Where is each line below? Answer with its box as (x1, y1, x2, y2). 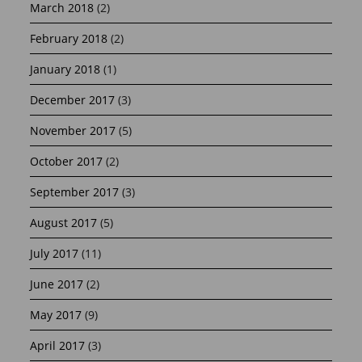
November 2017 (30, 122, 116, 138)
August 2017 (30, 214, 98, 230)
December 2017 (30, 91, 116, 107)
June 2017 (30, 276, 84, 292)
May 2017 (30, 306, 82, 322)
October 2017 (30, 153, 103, 169)
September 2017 (30, 183, 120, 200)
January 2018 (30, 61, 101, 77)
